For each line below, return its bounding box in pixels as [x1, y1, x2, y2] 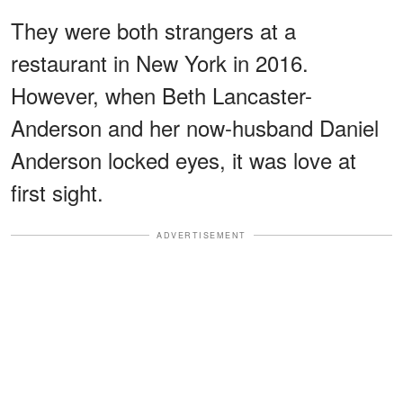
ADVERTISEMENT [157, 228, 246, 241]
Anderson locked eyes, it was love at [11, 143, 356, 175]
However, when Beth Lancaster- [11, 78, 312, 111]
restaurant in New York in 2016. [11, 46, 309, 78]
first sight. [11, 175, 103, 208]
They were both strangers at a [11, 13, 296, 46]
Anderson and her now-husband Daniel [11, 111, 379, 143]
